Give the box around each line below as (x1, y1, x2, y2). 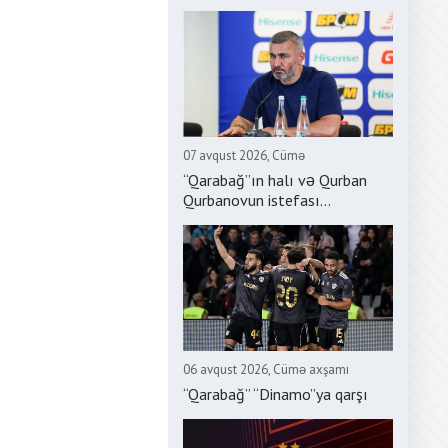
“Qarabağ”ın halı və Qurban (183, 170, 367, 190)
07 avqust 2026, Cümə (183, 147, 305, 164)
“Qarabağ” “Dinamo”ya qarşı (183, 384, 368, 404)
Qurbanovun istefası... (183, 190, 331, 210)
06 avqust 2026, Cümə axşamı (183, 361, 349, 378)
